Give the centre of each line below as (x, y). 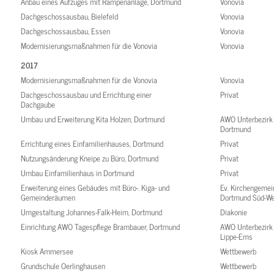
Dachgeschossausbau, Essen (66, 31)
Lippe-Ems (237, 237)
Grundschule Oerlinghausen (63, 266)
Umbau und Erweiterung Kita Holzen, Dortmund (93, 119)
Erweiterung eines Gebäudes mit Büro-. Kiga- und (95, 188)
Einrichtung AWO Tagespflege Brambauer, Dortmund (101, 227)
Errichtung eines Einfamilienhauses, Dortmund (92, 144)
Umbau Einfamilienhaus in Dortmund (78, 173)
